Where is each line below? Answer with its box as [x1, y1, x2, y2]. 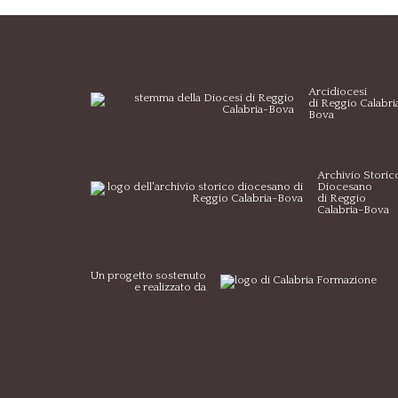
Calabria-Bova [317, 203, 389, 216]
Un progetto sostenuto [91, 268, 206, 282]
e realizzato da [134, 280, 206, 293]
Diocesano [317, 179, 372, 193]
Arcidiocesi [308, 84, 367, 98]
